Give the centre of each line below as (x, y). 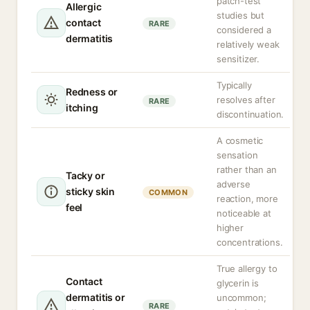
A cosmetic (240, 140)
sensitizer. (238, 59)
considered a (244, 30)
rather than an (247, 170)
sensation (237, 155)
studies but (241, 15)
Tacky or (85, 175)
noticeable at (244, 213)
